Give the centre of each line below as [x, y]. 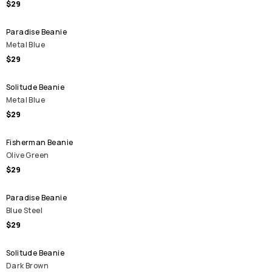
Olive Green [28, 155]
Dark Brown [27, 266]
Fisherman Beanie [40, 142]
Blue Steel [24, 210]
